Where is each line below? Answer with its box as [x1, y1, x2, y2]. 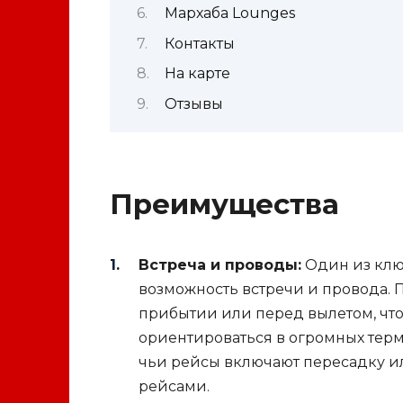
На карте [164, 65, 230, 83]
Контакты [164, 34, 235, 52]
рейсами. [139, 377, 210, 395]
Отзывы [164, 94, 223, 112]
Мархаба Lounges [164, 4, 295, 22]
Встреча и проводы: [139, 255, 301, 273]
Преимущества [110, 186, 339, 221]
